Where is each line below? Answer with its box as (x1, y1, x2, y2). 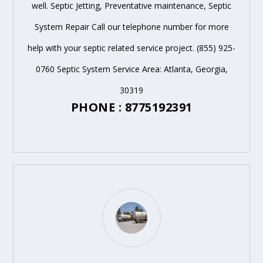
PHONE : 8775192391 (70, 99, 193, 115)
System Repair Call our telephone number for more (34, 21, 229, 32)
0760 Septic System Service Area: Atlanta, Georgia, (35, 63, 228, 75)
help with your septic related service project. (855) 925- (28, 42, 235, 53)
